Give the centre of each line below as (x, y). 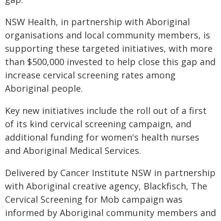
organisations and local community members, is (108, 35)
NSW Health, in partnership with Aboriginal (97, 22)
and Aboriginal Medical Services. (73, 150)
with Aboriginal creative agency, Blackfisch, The (106, 186)
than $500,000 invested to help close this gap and (110, 62)
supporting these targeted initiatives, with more (109, 48)
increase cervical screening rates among (90, 75)
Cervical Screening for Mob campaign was (94, 199)
